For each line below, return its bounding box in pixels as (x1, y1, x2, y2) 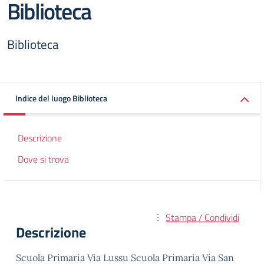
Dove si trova (18, 152, 69, 166)
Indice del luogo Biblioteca (15, 92, 107, 104)
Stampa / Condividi (166, 210, 239, 225)
